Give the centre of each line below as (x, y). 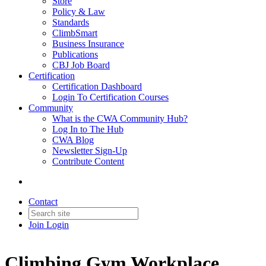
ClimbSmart (75, 33)
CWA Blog (73, 140)
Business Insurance (88, 44)
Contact (43, 202)
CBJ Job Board (81, 65)
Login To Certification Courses (110, 97)
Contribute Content (88, 161)
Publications (75, 54)
